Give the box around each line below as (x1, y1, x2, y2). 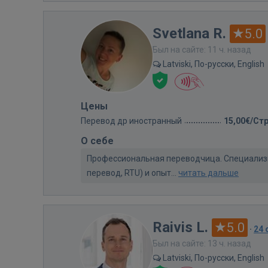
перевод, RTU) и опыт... (87, 167, 178, 178)
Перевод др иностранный (81, 115, 182, 126)
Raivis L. (153, 218, 208, 236)
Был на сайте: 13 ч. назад (153, 238, 251, 248)
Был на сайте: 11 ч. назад (153, 44, 251, 54)
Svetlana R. (153, 25, 226, 42)
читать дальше (178, 167, 239, 178)
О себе (81, 135, 114, 147)
